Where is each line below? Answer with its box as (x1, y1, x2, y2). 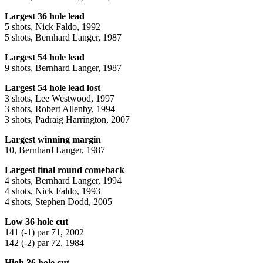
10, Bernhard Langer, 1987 (5, 144, 105, 155)
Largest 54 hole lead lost (5, 82, 100, 93)
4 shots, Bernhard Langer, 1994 (5, 175, 122, 186)
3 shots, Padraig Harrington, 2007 (5, 114, 130, 124)
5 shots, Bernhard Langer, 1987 (5, 32, 122, 42)
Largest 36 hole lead (5, 11, 85, 21)
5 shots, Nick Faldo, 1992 (5, 21, 100, 32)
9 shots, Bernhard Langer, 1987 (5, 62, 122, 73)
